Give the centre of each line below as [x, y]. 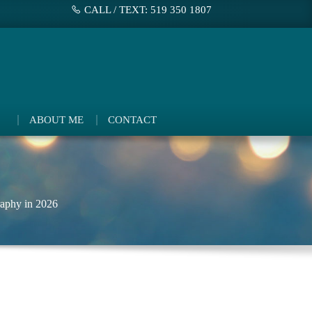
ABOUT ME [57, 120]
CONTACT [133, 120]
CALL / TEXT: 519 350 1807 [148, 9]
